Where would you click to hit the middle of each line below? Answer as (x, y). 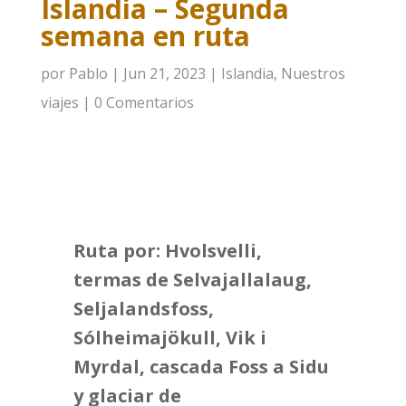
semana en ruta (145, 36)
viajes (59, 102)
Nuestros (313, 73)
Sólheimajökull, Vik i (169, 338)
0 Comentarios (144, 102)
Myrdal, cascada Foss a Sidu (201, 367)
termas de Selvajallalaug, (192, 280)
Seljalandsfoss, (143, 309)
